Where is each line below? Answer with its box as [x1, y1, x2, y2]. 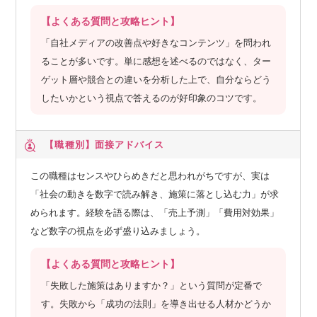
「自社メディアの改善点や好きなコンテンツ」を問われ [41, 37, 272, 48]
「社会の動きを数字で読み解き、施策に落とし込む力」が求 [30, 188, 279, 200]
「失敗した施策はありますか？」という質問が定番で [41, 279, 263, 291]
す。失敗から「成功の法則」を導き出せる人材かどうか [41, 298, 272, 309]
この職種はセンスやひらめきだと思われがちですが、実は [30, 170, 270, 181]
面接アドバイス [94, 139, 165, 150]
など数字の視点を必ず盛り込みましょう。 [30, 225, 206, 236]
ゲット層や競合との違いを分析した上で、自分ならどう [41, 74, 272, 85]
